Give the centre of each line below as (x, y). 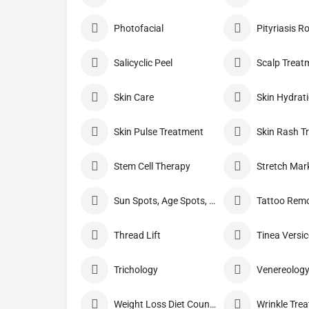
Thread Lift (137, 236)
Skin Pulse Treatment (159, 132)
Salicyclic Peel (143, 63)
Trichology (136, 270)
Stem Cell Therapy (152, 167)
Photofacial (139, 29)
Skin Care (134, 98)
